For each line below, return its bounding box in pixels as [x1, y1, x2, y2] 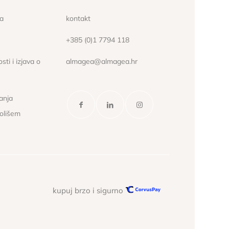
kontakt [66, 14, 91, 24]
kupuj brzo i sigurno [53, 186, 126, 195]
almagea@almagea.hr [66, 56, 138, 66]
